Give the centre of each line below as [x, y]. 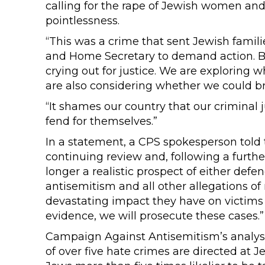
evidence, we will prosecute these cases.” [154, 216]
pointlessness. [82, 21]
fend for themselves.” [101, 121]
